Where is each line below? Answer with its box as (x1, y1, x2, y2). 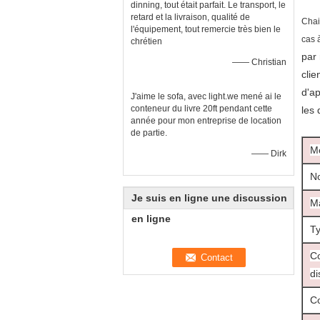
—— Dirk (251, 149, 286, 159)
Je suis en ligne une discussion (131, 192, 287, 204)
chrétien (131, 36, 162, 46)
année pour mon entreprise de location (131, 116, 281, 126)
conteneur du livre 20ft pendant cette (131, 104, 272, 114)
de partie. (131, 128, 167, 138)
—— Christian (232, 57, 286, 67)
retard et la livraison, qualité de (131, 12, 250, 22)
